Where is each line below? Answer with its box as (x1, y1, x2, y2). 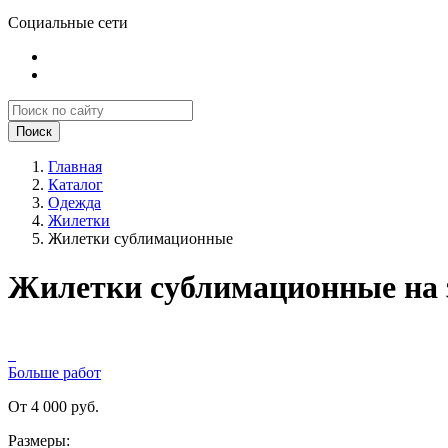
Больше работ (8, 363, 101, 381)
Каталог (48, 176, 103, 193)
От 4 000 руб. (8, 397, 99, 415)
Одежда (48, 194, 101, 211)
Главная (48, 158, 102, 175)
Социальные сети (8, 14, 128, 31)
